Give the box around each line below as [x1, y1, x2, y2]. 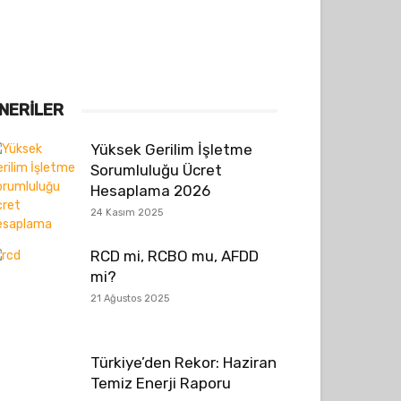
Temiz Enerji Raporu [90, 374, 231, 392]
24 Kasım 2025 [90, 207, 163, 218]
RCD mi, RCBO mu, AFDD [90, 247, 259, 265]
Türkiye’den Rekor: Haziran [90, 354, 277, 371]
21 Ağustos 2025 [90, 293, 169, 304]
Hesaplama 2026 [90, 182, 210, 200]
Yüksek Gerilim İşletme [90, 141, 252, 158]
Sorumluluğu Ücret [90, 161, 222, 179]
